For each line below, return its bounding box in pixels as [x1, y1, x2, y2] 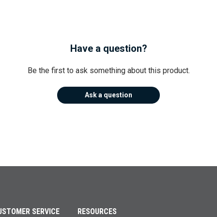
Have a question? [70, 42, 147, 54]
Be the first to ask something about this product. [27, 65, 190, 75]
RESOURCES [77, 206, 117, 216]
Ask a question [85, 91, 132, 99]
